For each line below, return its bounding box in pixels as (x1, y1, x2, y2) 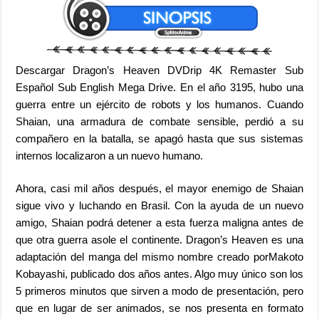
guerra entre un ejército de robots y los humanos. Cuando (16, 98, 303, 110)
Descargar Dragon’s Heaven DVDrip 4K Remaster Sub (16, 63, 303, 76)
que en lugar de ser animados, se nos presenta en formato (16, 301, 303, 314)
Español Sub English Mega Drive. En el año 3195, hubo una (16, 80, 303, 93)
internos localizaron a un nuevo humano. (16, 149, 204, 162)
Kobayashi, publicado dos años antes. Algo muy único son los (16, 267, 303, 280)
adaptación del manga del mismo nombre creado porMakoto (16, 250, 303, 263)
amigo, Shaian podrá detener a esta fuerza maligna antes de (16, 216, 303, 229)
